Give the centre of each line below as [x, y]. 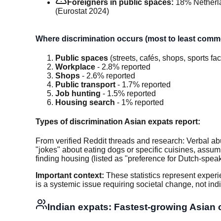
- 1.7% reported [143, 84]
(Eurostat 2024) [82, 11]
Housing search [85, 102]
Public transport [85, 84]
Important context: [70, 176]
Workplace [75, 67]
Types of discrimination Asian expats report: [118, 122]
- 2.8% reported [123, 67]
